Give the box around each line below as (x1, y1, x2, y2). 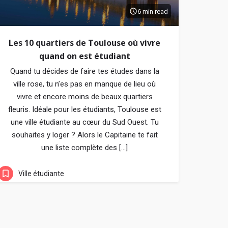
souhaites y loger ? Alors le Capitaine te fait (11, 130, 158, 139)
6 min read (137, 7, 168, 15)
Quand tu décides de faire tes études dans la (10, 67, 159, 76)
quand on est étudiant (39, 50, 130, 62)
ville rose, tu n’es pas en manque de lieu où (13, 79, 156, 89)
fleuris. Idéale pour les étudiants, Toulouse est (8, 105, 161, 114)
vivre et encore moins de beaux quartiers (16, 92, 153, 101)
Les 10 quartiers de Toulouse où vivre (9, 37, 160, 48)
